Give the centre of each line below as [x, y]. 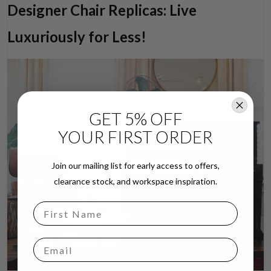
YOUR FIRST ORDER [135, 137]
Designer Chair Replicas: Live [102, 10]
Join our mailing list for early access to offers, [135, 165]
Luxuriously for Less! [77, 37]
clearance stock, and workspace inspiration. [135, 181]
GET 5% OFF [135, 119]
